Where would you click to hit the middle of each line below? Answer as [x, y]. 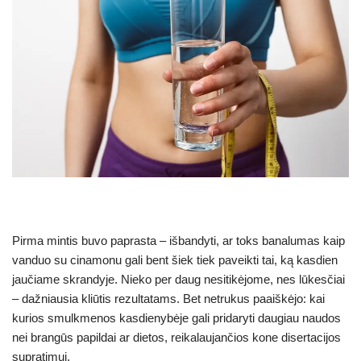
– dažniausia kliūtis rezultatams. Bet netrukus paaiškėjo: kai [168, 299]
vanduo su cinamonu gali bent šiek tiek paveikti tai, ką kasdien [175, 260]
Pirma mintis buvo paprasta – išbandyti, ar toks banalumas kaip [178, 241]
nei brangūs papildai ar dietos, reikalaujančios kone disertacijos [176, 338]
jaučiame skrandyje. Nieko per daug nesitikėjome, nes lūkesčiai [178, 280]
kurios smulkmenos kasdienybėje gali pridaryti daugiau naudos [176, 318]
